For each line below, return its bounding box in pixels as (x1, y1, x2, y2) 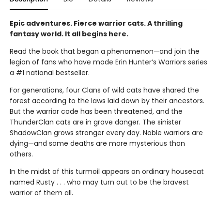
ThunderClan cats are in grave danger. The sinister (10, 117, 181, 127)
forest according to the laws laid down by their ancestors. (10, 96, 204, 106)
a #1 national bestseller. (10, 68, 90, 78)
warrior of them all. (10, 188, 73, 198)
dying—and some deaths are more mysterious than (10, 139, 185, 149)
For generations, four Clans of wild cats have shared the (10, 85, 199, 95)
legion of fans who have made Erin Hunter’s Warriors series (10, 57, 207, 67)
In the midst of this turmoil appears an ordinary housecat (10, 167, 204, 177)
